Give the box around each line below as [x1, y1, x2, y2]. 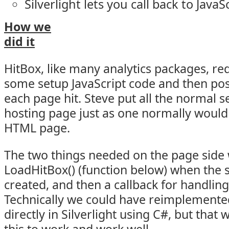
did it [4, 33, 35, 50]
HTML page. [4, 120, 70, 136]
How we [4, 18, 51, 35]
